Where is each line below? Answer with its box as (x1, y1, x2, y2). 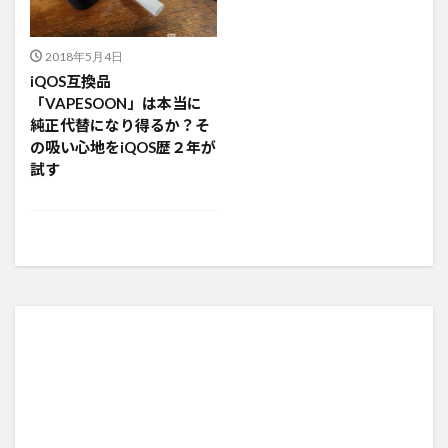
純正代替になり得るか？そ (30, 115, 210, 134)
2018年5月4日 (44, 49, 123, 62)
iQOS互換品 (30, 71, 111, 90)
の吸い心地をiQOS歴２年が (30, 137, 216, 156)
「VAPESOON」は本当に (30, 93, 202, 112)
